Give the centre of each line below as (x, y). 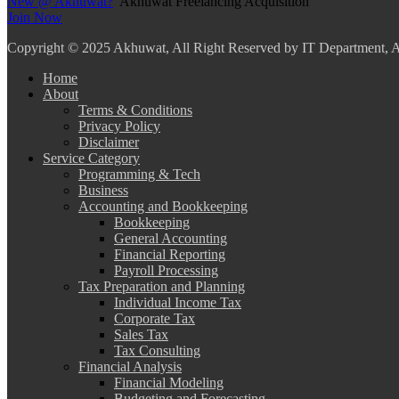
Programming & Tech (139, 175)
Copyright (37, 48)
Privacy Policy (119, 126)
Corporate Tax (155, 319)
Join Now (35, 18)
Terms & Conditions (135, 110)
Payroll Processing (166, 271)
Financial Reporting (170, 255)
